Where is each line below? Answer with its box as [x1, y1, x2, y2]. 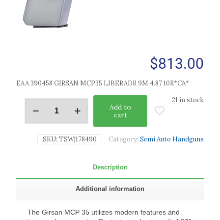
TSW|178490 [59, 135, 97, 144]
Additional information [76, 185, 144, 193]
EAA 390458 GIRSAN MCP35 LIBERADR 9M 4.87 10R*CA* [16, 79, 189, 88]
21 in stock [172, 96, 204, 105]
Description [92, 164, 128, 171]
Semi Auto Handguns [140, 135, 204, 144]
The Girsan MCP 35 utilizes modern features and [27, 208, 180, 217]
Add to [110, 103, 131, 112]
